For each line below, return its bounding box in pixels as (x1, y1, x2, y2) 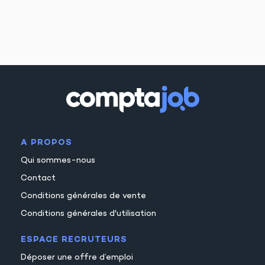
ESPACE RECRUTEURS (21, 234, 127, 245)
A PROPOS (21, 137, 72, 148)
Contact (21, 173, 56, 183)
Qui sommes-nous (21, 155, 95, 166)
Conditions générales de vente (21, 190, 146, 201)
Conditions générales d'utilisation (21, 208, 156, 219)
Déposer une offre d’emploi (21, 252, 133, 263)
